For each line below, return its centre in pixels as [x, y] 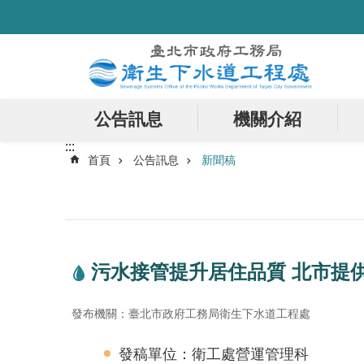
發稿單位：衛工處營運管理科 [214, 354]
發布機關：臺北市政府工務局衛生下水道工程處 [191, 313]
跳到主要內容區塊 [60, 16]
